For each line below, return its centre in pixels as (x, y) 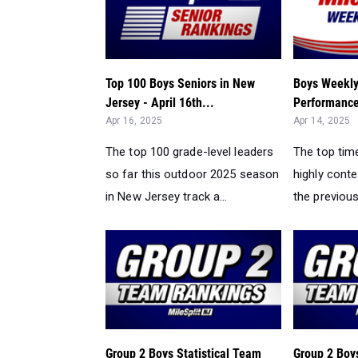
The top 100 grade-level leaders (190, 151)
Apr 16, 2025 (134, 120)
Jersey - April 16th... (160, 102)
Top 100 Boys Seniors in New (180, 83)
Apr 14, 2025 (322, 120)
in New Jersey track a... (167, 196)
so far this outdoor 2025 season (193, 174)
